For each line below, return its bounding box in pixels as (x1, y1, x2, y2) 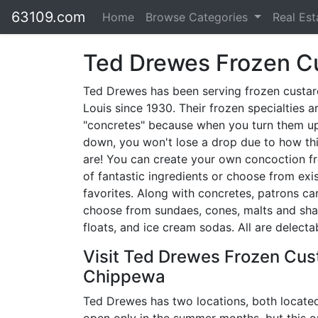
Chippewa (83, 266, 165, 287)
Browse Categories (146, 10, 251, 24)
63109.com (11, 9, 85, 26)
